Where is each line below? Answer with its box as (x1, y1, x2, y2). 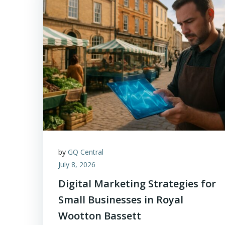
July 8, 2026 (58, 160, 95, 169)
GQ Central (68, 147, 103, 157)
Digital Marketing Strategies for (58, 177, 216, 190)
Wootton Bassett (58, 209, 141, 222)
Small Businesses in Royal (58, 193, 183, 206)
